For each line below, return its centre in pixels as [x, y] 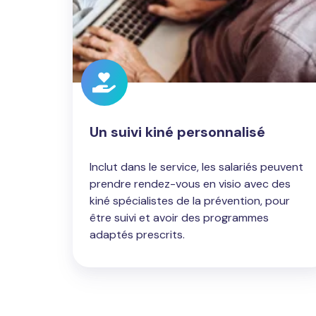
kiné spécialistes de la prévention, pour [190, 200]
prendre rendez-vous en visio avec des [190, 183]
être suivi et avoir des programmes [179, 217]
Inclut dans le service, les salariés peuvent [196, 166]
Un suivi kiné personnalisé [177, 132]
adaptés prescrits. [137, 234]
